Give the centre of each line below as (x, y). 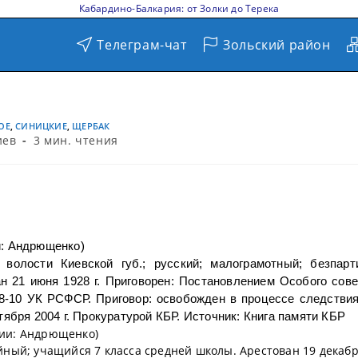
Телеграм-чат (142, 45)
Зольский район (277, 45)
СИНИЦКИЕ (41, 126)
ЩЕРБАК (91, 126)
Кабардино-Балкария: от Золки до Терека (179, 8)
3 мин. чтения (76, 140)
